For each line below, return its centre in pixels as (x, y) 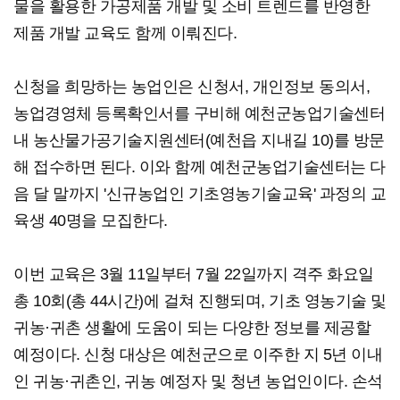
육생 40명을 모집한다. (91, 221)
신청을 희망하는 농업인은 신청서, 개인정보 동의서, (192, 87)
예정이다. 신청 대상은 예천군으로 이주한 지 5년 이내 (198, 355)
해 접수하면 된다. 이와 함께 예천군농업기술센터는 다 (200, 167)
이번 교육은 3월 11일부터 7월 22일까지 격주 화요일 (194, 275)
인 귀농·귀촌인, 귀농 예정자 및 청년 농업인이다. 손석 (198, 382)
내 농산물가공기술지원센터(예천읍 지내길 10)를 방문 (199, 141)
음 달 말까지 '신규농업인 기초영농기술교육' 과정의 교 (200, 194)
